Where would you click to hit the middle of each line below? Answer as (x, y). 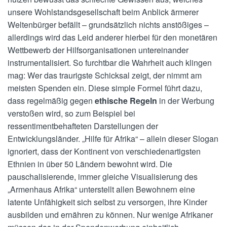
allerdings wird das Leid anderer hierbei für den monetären (112, 37)
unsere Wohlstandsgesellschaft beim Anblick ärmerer (103, 12)
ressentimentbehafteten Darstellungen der (83, 126)
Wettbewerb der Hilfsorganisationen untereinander (98, 50)
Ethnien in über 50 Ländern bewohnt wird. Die (90, 164)
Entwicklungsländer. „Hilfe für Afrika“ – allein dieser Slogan (113, 139)
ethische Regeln (126, 101)
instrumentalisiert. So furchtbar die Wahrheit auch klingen (110, 63)
